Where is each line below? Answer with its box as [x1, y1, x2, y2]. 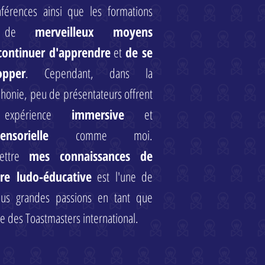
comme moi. [49, 126, 153, 144]
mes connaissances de [29, 147, 153, 164]
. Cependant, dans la [25, 64, 153, 82]
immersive [72, 105, 124, 123]
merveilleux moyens [34, 22, 153, 40]
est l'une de [91, 167, 153, 185]
